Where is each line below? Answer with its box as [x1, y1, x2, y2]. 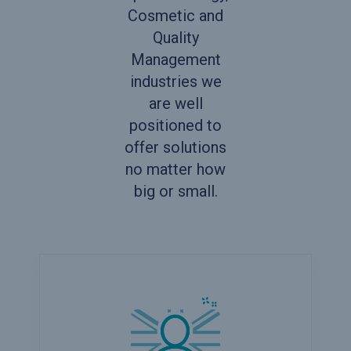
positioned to [129, 115, 222, 135]
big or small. [133, 181, 218, 201]
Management [130, 49, 221, 69]
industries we [129, 71, 222, 91]
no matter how [125, 159, 226, 179]
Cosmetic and [128, 5, 223, 25]
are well [148, 93, 203, 113]
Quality [152, 27, 199, 47]
